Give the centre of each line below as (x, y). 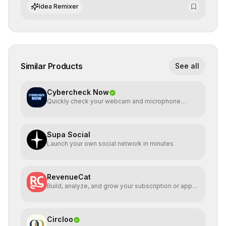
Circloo (60, 219)
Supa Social (69, 134)
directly (58, 109)
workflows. (43, 11)
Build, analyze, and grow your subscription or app (120, 186)
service (58, 194)
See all (187, 66)
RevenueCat (69, 177)
